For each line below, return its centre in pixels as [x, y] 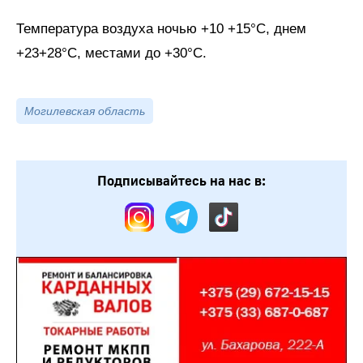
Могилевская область [85, 111]
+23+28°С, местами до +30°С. [111, 53]
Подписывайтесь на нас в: [181, 181]
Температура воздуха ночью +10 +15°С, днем [161, 29]
